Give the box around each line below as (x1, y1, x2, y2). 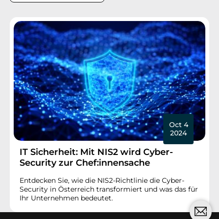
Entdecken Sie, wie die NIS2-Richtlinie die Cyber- (20, 176, 184, 185)
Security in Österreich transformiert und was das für (20, 185, 198, 194)
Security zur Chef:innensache (20, 157, 150, 169)
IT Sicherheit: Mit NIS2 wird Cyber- (20, 147, 173, 158)
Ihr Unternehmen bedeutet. (20, 194, 113, 203)
